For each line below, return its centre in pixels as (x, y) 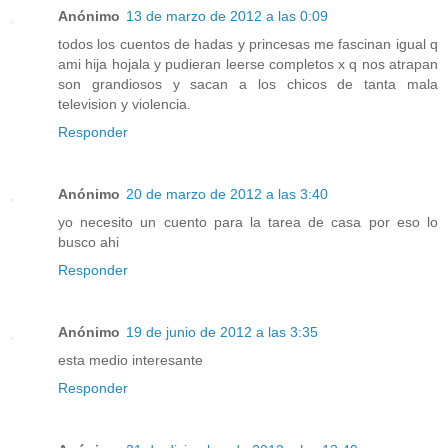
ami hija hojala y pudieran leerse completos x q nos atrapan (248, 63)
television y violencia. (124, 103)
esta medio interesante (130, 359)
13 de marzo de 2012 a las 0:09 (227, 15)
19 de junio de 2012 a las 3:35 (222, 331)
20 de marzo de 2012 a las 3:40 (227, 193)
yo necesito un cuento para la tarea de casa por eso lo (248, 221)
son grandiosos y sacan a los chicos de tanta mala (248, 83)
